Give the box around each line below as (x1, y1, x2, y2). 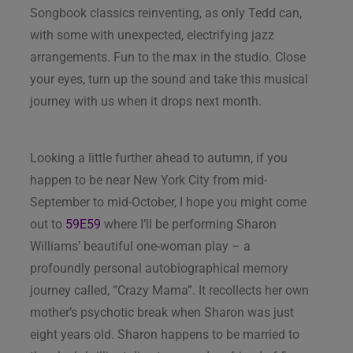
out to (30, 216, 65, 232)
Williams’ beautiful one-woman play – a (30, 238, 251, 254)
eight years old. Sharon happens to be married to (30, 326, 299, 342)
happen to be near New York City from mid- (30, 172, 267, 188)
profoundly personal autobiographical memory (30, 260, 288, 276)
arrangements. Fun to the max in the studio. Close (30, 49, 306, 65)
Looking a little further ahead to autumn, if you (30, 150, 288, 165)
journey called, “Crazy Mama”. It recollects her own (30, 282, 309, 298)
